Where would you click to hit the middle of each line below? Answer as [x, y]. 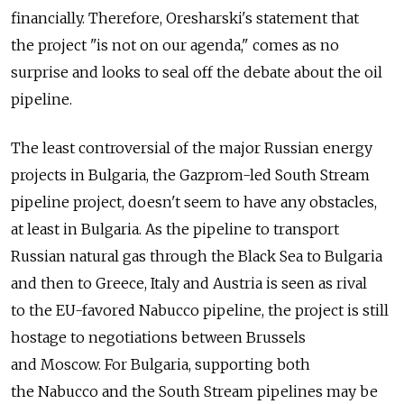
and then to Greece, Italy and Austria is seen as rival [189, 284]
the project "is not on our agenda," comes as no [175, 46]
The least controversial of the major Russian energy [192, 148]
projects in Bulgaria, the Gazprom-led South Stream [190, 175]
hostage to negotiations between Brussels [158, 338]
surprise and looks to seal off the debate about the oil [197, 73]
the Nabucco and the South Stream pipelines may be [194, 392]
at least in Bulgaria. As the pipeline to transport [175, 230]
